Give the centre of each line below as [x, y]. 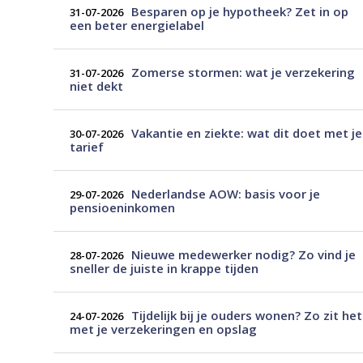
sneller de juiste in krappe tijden [164, 268]
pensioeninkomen [122, 207]
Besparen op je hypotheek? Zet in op [240, 11]
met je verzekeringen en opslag [163, 329]
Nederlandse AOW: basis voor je [226, 194]
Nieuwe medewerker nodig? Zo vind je [243, 254]
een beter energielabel [137, 25]
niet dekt [96, 86]
